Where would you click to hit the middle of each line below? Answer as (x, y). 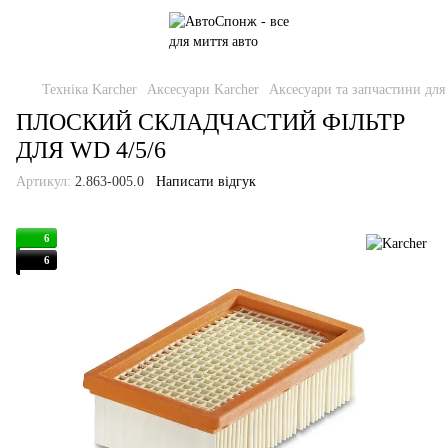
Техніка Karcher (89, 89)
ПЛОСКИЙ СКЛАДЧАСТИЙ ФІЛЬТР (210, 122)
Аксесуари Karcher (203, 89)
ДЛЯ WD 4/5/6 (91, 150)
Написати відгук (206, 181)
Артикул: (43, 181)
